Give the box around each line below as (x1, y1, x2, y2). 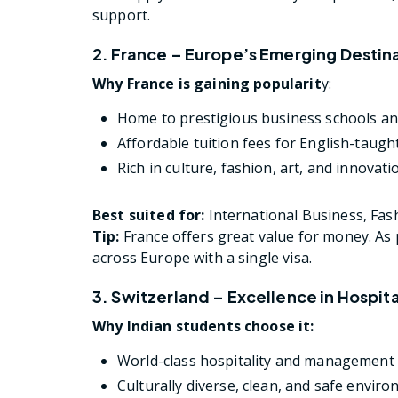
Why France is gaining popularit (92, 73, 322, 93)
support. (92, 4, 151, 25)
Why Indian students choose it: (92, 315, 314, 336)
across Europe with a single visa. (92, 247, 312, 267)
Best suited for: (92, 204, 205, 225)
